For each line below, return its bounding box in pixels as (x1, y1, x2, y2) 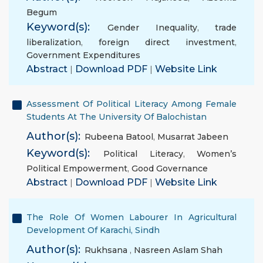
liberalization (26, 37, 81, 48)
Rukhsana (85, 245, 130, 255)
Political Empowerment (26, 163, 127, 174)
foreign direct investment (99, 37, 235, 48)
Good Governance (131, 163, 208, 174)
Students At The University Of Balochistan (26, 112, 207, 122)
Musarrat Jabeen (157, 131, 228, 142)
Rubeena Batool (85, 131, 153, 142)
